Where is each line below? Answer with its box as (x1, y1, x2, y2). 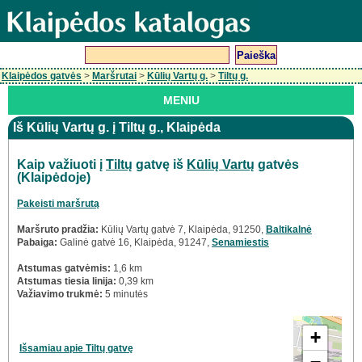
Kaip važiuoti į (17, 158, 106, 172)
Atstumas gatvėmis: (17, 263, 111, 275)
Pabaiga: (17, 237, 57, 249)
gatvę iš (133, 158, 187, 172)
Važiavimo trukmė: (17, 288, 103, 301)
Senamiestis (212, 237, 269, 249)
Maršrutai (92, 70, 137, 82)
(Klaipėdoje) (17, 170, 90, 185)
